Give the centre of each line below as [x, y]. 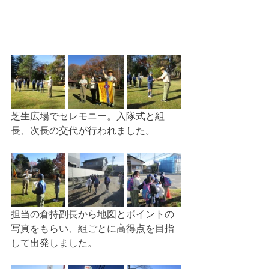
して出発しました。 [54, 243]
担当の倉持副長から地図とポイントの [92, 214]
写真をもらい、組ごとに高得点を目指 [92, 228]
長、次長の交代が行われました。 [83, 131]
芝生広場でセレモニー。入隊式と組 [88, 116]
